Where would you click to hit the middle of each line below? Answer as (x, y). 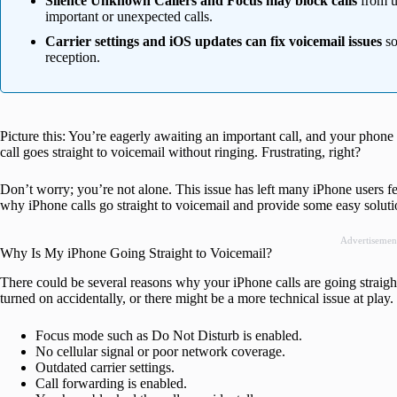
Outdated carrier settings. (105, 368)
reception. (73, 58)
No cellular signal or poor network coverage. (160, 352)
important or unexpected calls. (129, 17)
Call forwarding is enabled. (111, 384)
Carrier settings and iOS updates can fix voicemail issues (214, 42)
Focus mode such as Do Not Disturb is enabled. (169, 336)
